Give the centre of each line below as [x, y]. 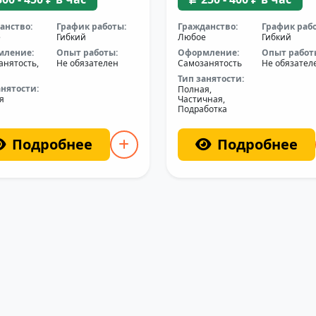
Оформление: [208, 53]
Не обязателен [88, 63]
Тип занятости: [211, 79]
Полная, [194, 89]
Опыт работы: [87, 53]
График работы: [92, 26]
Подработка [202, 109]
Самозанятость [209, 63]
